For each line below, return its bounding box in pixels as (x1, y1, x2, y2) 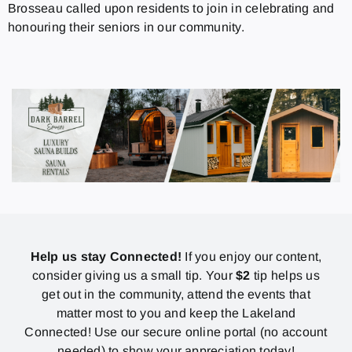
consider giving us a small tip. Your (32, 269, 236, 283)
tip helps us (250, 269, 320, 283)
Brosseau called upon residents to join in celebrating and (7, 2, 335, 16)
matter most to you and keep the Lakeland (56, 306, 296, 321)
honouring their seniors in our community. (7, 20, 244, 35)
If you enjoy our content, (181, 250, 322, 264)
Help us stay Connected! (30, 250, 182, 264)
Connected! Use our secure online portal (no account (24, 325, 328, 339)
